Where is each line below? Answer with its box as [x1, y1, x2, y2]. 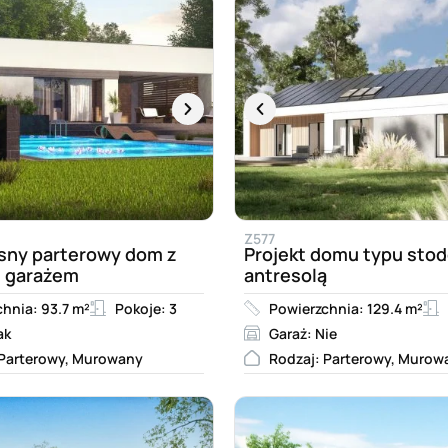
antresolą [244, 262, 327, 287]
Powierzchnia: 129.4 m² [269, 298, 423, 318]
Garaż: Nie [269, 323, 337, 343]
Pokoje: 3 [115, 298, 177, 318]
